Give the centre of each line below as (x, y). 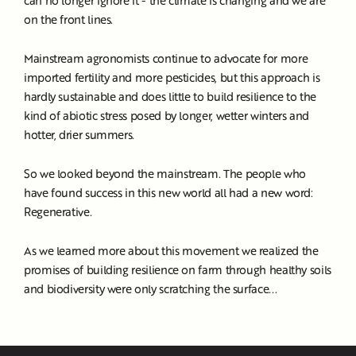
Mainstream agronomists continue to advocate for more (166, 58)
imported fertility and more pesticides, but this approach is (172, 77)
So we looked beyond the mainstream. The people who (165, 173)
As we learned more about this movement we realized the (171, 250)
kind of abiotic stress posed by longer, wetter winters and (167, 115)
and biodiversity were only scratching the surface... (151, 288)
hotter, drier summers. (79, 134)
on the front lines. (69, 19)
